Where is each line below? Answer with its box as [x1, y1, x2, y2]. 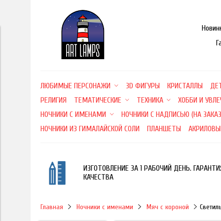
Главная [40, 203, 63, 211]
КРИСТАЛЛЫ [167, 81, 203, 90]
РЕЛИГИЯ [40, 96, 67, 105]
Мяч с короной [146, 203, 189, 211]
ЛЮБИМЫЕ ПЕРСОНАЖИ [40, 81, 110, 90]
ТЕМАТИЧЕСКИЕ [74, 96, 121, 105]
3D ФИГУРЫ [125, 81, 160, 90]
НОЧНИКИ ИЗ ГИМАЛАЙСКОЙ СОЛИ [40, 124, 140, 133]
